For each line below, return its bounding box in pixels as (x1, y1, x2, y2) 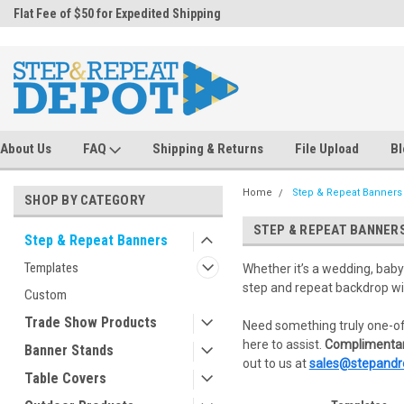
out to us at (242, 356, 309, 371)
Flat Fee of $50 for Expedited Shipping (14, 5, 221, 21)
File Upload (295, 141, 359, 157)
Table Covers (24, 370, 106, 387)
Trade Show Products (24, 314, 157, 331)
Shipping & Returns (152, 141, 263, 157)
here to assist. (242, 337, 325, 352)
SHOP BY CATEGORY (24, 192, 145, 208)
